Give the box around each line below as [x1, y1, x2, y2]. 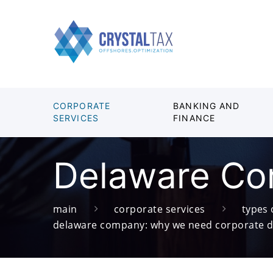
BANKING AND [173, 101, 240, 111]
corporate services [113, 202, 205, 216]
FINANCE [173, 113, 216, 123]
